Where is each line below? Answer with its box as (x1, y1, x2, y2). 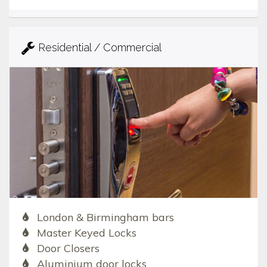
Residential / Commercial (38, 41, 162, 54)
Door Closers (36, 241, 100, 255)
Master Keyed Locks (36, 225, 136, 240)
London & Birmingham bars (36, 210, 174, 224)
